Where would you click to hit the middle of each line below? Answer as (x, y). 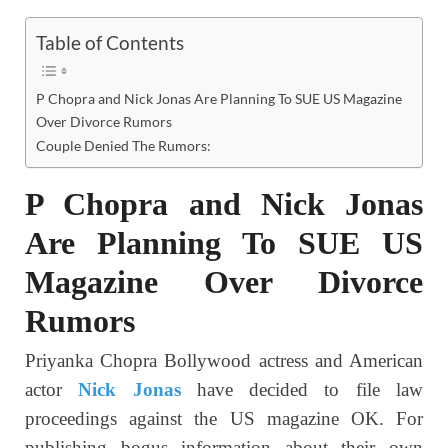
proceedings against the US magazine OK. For (224, 419)
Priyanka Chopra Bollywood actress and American (224, 361)
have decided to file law (302, 390)
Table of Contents (110, 43)
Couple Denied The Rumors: (123, 146)
